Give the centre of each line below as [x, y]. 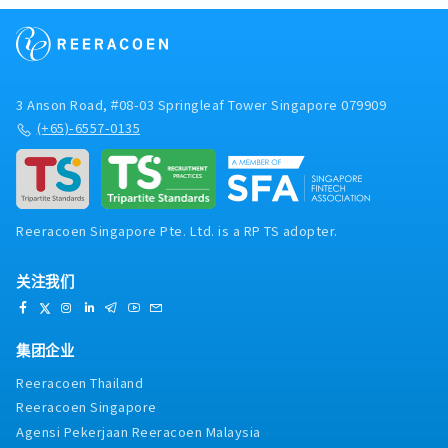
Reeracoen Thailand [79, 383]
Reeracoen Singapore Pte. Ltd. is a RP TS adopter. [177, 231]
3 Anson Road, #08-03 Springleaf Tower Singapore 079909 [201, 105]
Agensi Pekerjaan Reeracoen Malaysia [138, 431]
